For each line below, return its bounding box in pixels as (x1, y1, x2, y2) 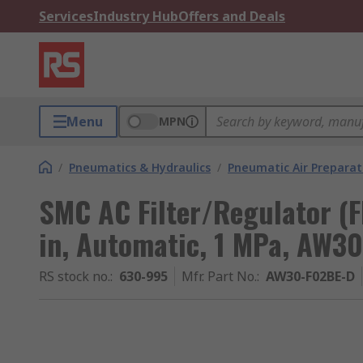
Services (39, 7, 93, 25)
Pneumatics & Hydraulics (69, 160, 211, 175)
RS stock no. (39, 267, 110, 285)
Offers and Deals (178, 7, 285, 25)
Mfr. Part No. (181, 267, 257, 285)
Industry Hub (93, 7, 178, 25)
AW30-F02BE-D (266, 267, 355, 285)
